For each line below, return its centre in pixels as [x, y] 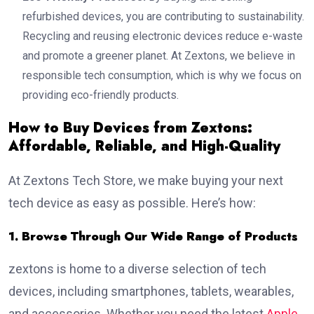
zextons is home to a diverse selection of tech [137, 269]
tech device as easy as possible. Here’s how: [132, 203]
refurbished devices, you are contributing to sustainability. [163, 17]
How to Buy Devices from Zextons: [130, 128]
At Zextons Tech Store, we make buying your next [146, 181]
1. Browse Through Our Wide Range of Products [153, 237]
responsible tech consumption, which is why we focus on [162, 76]
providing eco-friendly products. [101, 95]
